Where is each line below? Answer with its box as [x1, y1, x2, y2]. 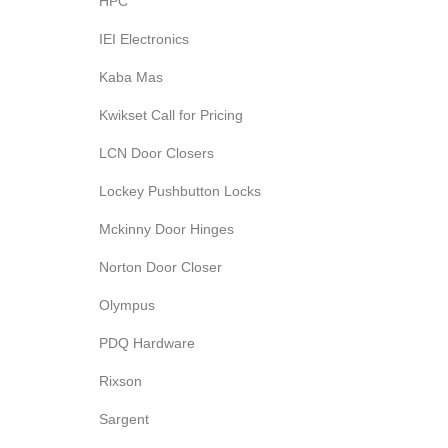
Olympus [99, 297, 155, 313]
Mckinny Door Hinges [99, 221, 234, 237]
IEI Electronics [99, 31, 189, 47]
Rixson [99, 373, 142, 389]
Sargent [99, 411, 149, 427]
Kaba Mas [99, 69, 163, 85]
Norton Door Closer [99, 259, 222, 275]
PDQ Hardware [99, 335, 195, 351]
